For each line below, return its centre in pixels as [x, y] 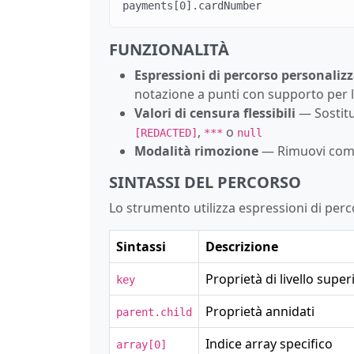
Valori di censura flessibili [215, 113]
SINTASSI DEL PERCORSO [205, 182]
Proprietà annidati [260, 311]
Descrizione [242, 246]
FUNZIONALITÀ [169, 49]
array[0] [141, 344]
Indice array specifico [269, 343]
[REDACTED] [166, 132]
